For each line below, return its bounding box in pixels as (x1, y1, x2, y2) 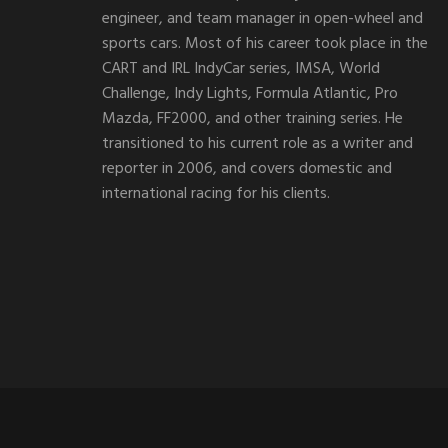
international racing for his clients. (102, 181, 330, 208)
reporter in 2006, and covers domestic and (102, 156, 392, 183)
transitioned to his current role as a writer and (102, 131, 413, 158)
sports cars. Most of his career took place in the (102, 31, 428, 58)
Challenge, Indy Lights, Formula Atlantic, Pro (102, 81, 398, 108)
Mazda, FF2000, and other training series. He (102, 106, 403, 133)
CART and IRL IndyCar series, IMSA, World (102, 56, 380, 83)
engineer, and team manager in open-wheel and (102, 6, 423, 33)
